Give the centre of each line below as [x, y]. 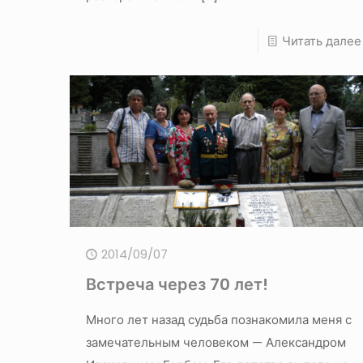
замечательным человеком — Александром [216, 343]
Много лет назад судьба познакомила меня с [218, 320]
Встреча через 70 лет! [177, 285]
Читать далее [321, 41]
